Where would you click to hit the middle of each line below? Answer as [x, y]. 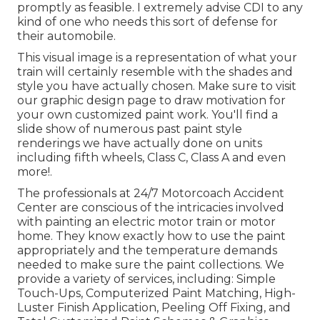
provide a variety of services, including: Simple [146, 279]
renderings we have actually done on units [140, 144]
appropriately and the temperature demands [147, 251]
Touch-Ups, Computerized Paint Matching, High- [156, 294]
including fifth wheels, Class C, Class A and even [151, 158]
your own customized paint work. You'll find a [147, 115]
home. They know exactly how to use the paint [151, 236]
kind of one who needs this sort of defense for [147, 22]
